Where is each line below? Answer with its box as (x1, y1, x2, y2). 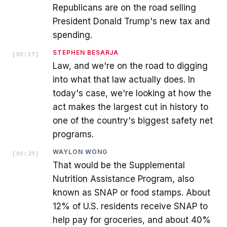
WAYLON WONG (53, 147, 107, 156)
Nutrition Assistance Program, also (53, 173, 194, 184)
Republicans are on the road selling (53, 2, 196, 13)
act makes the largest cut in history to (53, 101, 208, 112)
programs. (53, 129, 94, 139)
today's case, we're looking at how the (53, 88, 211, 98)
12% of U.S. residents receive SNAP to (53, 201, 208, 211)
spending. (53, 29, 92, 40)
